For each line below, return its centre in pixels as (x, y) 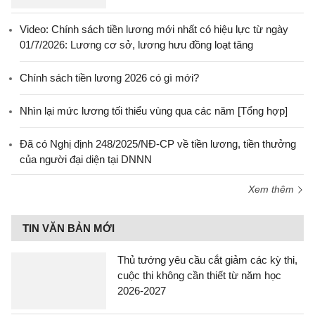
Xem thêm (272, 189)
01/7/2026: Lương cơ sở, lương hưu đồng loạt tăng (136, 45)
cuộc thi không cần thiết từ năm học (199, 275)
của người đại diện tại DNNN (86, 159)
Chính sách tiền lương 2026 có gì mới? (109, 78)
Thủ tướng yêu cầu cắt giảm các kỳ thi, (207, 260)
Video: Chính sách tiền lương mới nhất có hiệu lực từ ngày (154, 29)
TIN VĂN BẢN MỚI (69, 228)
